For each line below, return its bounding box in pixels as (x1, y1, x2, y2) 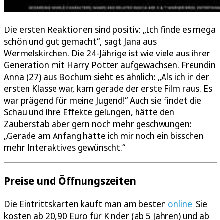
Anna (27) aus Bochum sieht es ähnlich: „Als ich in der (4, 70, 209, 82)
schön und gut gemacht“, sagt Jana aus (4, 35, 157, 47)
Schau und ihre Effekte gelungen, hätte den (4, 106, 174, 118)
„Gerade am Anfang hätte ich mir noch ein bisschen (4, 129, 204, 141)
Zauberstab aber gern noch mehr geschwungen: (4, 117, 192, 130)
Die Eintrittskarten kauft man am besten (4, 197, 168, 210)
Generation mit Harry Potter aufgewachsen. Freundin (4, 58, 216, 71)
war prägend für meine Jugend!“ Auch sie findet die (4, 94, 201, 106)
